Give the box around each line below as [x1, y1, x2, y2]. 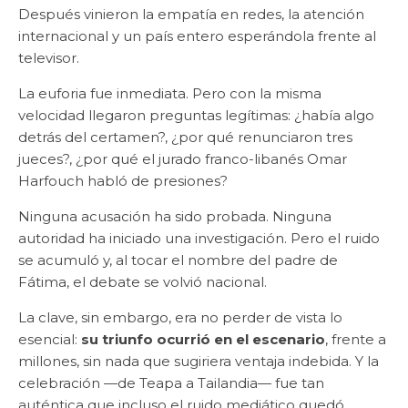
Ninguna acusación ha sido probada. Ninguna [18, 208, 331, 226]
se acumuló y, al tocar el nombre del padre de [18, 251, 338, 270]
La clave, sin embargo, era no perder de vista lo [18, 309, 342, 327]
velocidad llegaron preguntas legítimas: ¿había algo [18, 107, 374, 125]
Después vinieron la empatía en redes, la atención [18, 5, 364, 24]
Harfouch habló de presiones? [18, 172, 228, 190]
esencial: [18, 331, 81, 349]
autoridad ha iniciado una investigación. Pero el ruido [18, 229, 380, 248]
